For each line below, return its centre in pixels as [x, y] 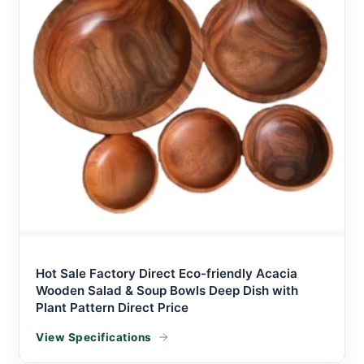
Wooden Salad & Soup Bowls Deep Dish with [167, 290]
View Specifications [94, 337]
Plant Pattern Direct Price [112, 307]
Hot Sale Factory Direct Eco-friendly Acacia [167, 273]
